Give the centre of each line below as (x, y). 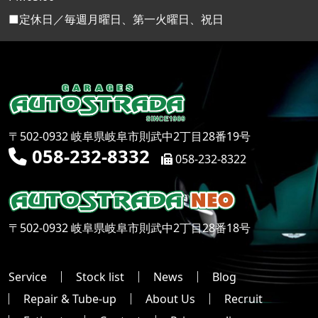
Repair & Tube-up (70, 298)
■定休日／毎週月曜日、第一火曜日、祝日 (116, 19)
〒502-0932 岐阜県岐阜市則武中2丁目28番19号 (130, 137)
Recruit (243, 298)
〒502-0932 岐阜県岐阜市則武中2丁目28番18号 (130, 227)
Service (28, 276)
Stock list (100, 276)
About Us (170, 298)
